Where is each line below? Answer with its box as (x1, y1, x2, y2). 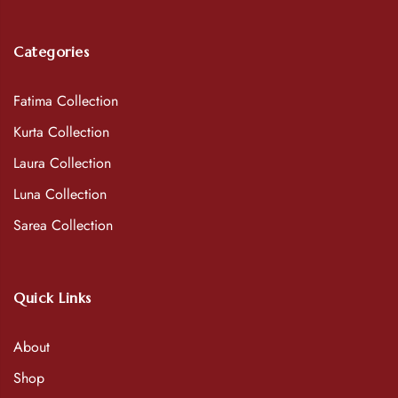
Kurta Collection (13, 122, 109, 143)
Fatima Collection (13, 91, 118, 112)
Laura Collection (13, 153, 111, 174)
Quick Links (13, 289, 92, 307)
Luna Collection (13, 184, 107, 205)
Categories (13, 43, 89, 61)
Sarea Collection (13, 215, 113, 236)
